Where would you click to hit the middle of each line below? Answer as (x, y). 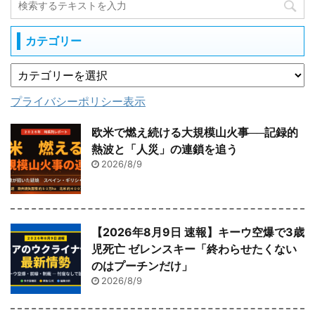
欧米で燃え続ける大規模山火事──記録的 (195, 133)
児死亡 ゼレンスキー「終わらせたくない (194, 249)
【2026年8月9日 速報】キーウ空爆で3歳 (198, 232)
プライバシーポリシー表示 (78, 102)
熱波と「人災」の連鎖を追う (165, 149)
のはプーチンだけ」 (142, 266)
